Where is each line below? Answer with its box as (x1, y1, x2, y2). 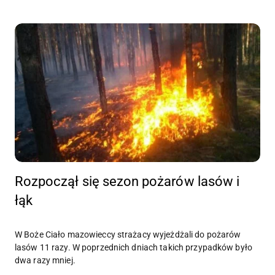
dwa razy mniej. (15, 255, 76, 265)
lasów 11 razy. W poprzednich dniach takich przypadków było (15, 242, 252, 252)
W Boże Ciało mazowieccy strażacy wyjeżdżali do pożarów (15, 229, 241, 239)
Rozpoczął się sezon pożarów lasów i (15, 173, 240, 189)
